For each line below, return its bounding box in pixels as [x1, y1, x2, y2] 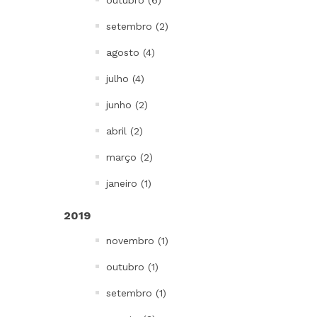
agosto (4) [106, 47, 155, 58]
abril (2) [106, 125, 143, 137]
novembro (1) [106, 235, 168, 246]
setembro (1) [106, 287, 166, 299]
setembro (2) [106, 21, 168, 32]
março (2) [106, 151, 153, 163]
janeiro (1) [106, 178, 151, 189]
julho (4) [106, 73, 144, 84]
